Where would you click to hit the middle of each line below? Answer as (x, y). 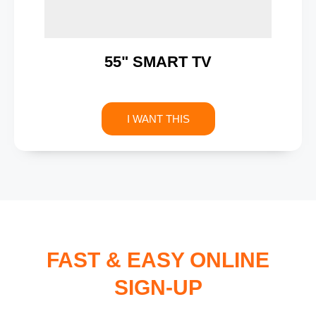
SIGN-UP (158, 288)
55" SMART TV (158, 62)
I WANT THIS (158, 119)
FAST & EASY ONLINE (158, 260)
